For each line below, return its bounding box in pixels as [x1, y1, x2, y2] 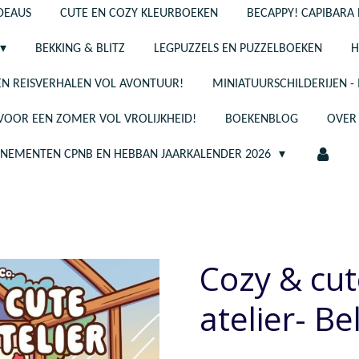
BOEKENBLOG [224, 113, 298, 126]
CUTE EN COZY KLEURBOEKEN [59, 7, 218, 20]
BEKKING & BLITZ [35, 42, 126, 55]
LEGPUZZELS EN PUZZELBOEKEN [154, 42, 323, 55]
